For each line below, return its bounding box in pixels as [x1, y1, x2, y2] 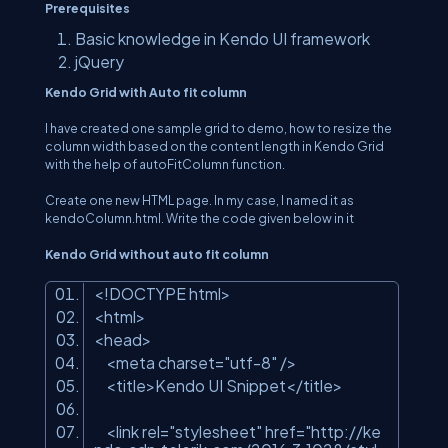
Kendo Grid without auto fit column [45, 246, 269, 262]
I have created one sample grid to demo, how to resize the [45, 120, 392, 136]
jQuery [75, 52, 127, 71]
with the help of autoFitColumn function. [45, 156, 287, 172]
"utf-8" [224, 353, 277, 372]
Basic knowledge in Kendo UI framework [75, 29, 376, 48]
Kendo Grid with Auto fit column [45, 84, 249, 100]
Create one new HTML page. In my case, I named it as [45, 192, 354, 208]
